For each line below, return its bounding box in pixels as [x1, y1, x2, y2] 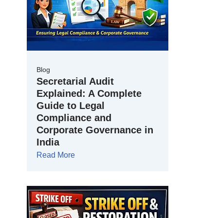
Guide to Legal [36, 100, 105, 111]
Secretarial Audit [36, 76, 114, 87]
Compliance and [36, 112, 111, 124]
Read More [36, 151, 75, 160]
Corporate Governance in [36, 125, 153, 136]
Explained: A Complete [36, 88, 142, 99]
